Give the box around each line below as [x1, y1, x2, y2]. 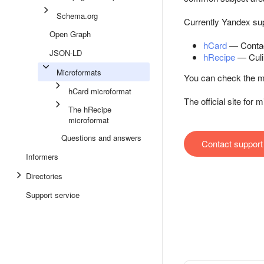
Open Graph [49, 28, 91, 39]
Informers [26, 151, 58, 162]
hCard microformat [68, 85, 131, 97]
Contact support [202, 137, 263, 150]
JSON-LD [49, 47, 82, 58]
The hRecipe [68, 104, 111, 115]
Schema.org [57, 10, 98, 21]
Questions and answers [61, 132, 141, 143]
